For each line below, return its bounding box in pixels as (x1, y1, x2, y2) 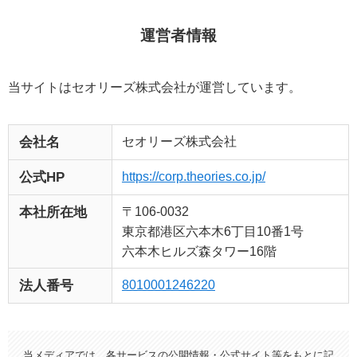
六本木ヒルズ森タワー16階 (121, 244, 277, 259)
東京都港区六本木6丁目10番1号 (121, 224, 304, 239)
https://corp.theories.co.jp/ (121, 169, 265, 184)
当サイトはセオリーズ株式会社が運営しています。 (7, 80, 301, 95)
